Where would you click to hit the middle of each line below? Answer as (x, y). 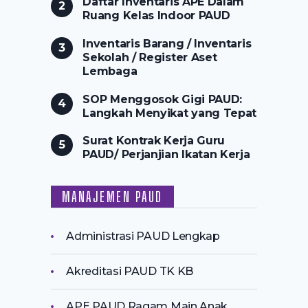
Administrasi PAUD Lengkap (143, 236)
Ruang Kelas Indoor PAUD (156, 15)
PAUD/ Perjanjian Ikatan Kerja (166, 155)
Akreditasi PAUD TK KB (130, 271)
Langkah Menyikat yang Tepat (170, 113)
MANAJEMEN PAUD (112, 197)
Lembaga (110, 71)
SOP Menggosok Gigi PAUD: (163, 99)
